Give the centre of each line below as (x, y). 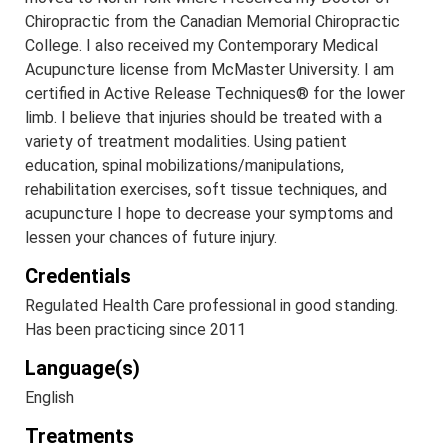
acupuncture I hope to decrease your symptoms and (209, 214)
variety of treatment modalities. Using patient (186, 142)
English (49, 398)
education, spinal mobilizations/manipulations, (184, 166)
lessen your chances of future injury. (151, 238)
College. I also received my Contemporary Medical (201, 46)
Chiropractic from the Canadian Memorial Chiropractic (212, 22)
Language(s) (82, 368)
